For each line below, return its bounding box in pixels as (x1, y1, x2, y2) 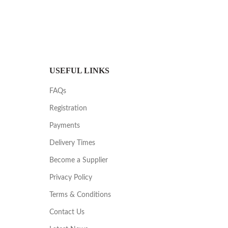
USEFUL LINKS (49, 66, 109, 75)
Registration (49, 105, 87, 112)
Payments (49, 122, 80, 130)
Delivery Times (49, 139, 95, 147)
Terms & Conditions (49, 191, 111, 199)
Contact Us (49, 209, 84, 216)
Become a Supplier (49, 157, 108, 164)
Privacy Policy (49, 174, 92, 182)
